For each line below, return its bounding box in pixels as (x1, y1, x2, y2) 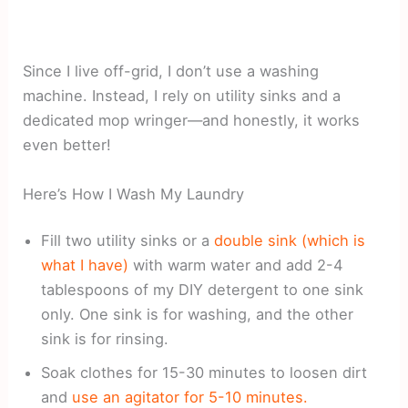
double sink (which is (214, 231, 366, 250)
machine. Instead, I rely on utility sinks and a (23, 87, 342, 106)
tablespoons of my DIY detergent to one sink (41, 280, 364, 300)
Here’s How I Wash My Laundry (23, 184, 245, 203)
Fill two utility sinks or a (41, 231, 215, 250)
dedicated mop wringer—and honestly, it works (23, 111, 361, 130)
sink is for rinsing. (41, 330, 169, 349)
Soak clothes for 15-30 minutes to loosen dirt (41, 363, 368, 382)
